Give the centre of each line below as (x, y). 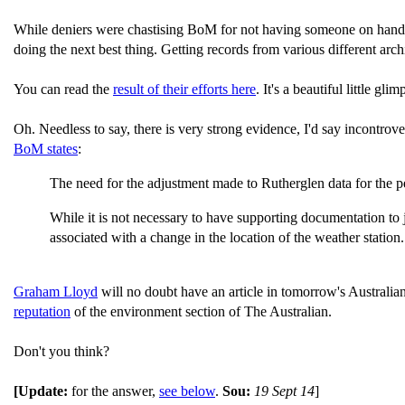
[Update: (42, 391)
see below (187, 391)
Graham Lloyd (56, 292)
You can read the (63, 89)
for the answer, (115, 391)
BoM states (46, 149)
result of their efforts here (184, 89)
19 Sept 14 (284, 391)
